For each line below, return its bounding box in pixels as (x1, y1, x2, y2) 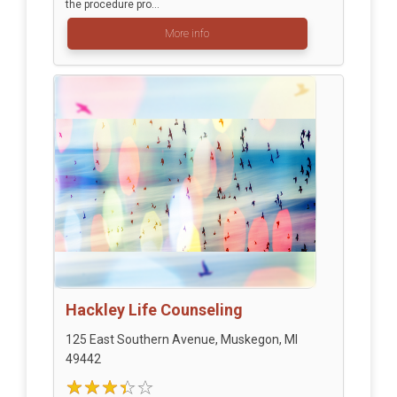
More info (165, 27, 209, 41)
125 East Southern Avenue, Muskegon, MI (65, 332, 298, 347)
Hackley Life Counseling (65, 300, 243, 320)
